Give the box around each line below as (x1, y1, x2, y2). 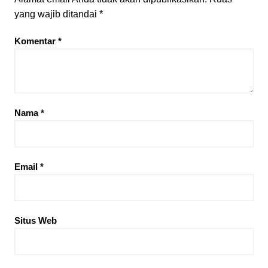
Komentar (14, 35, 58, 46)
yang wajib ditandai (14, 8, 99, 19)
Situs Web (14, 215, 57, 226)
